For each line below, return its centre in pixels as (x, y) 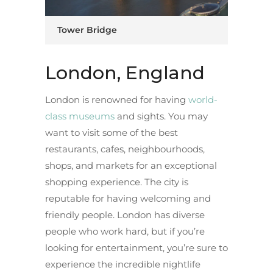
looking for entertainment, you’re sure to (136, 247)
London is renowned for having (117, 99)
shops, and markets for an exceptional (131, 165)
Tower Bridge (87, 30)
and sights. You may (161, 116)
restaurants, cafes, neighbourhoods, (125, 149)
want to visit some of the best (112, 132)
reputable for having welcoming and (128, 198)
